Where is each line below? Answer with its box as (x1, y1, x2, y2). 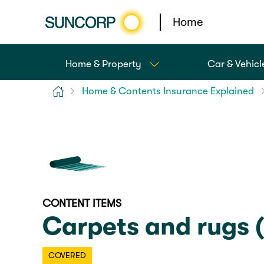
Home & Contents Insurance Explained (82, 85, 255, 97)
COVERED (48, 250, 86, 260)
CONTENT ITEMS (42, 197, 121, 210)
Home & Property (65, 58, 141, 70)
